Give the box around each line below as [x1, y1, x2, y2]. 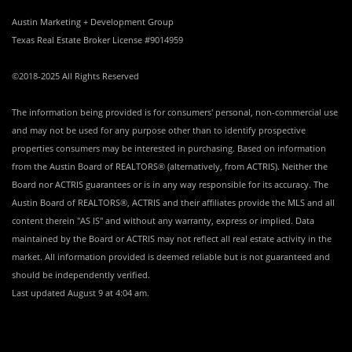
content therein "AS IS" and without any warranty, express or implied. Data [12, 214, 314, 227]
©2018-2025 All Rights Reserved [12, 70, 139, 82]
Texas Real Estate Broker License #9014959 [12, 34, 183, 46]
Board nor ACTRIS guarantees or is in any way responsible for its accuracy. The [12, 178, 328, 191]
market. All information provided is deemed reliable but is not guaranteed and [12, 251, 330, 263]
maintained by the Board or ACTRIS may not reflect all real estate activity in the [12, 233, 332, 245]
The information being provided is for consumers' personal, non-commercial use [12, 106, 338, 119]
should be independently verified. [12, 269, 150, 281]
